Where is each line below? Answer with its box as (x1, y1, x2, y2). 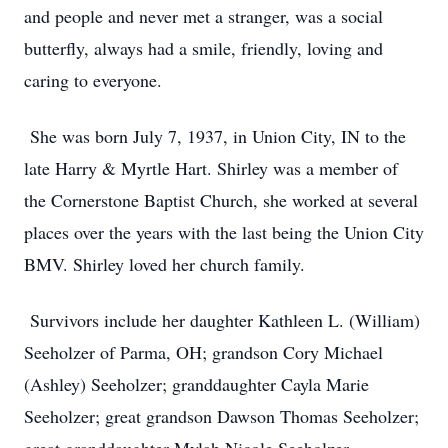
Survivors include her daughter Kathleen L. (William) (24, 308, 420, 332)
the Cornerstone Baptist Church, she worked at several (24, 188, 418, 212)
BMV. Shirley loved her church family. (24, 252, 305, 276)
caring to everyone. (24, 68, 162, 92)
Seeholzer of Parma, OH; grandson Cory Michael (24, 340, 383, 364)
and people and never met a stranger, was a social (24, 4, 383, 28)
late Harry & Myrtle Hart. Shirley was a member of (24, 156, 398, 180)
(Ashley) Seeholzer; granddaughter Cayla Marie (24, 372, 369, 396)
